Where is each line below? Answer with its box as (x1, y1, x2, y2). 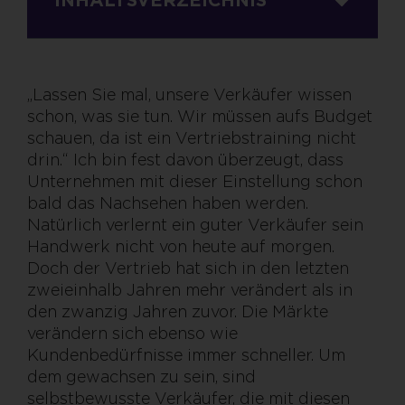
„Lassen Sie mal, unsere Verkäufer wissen (27, 84, 352, 104)
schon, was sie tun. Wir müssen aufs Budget (27, 106, 372, 126)
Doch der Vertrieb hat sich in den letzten (27, 258, 349, 278)
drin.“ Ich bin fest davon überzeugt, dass (27, 149, 344, 169)
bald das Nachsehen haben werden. (27, 193, 308, 212)
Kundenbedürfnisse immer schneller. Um (27, 344, 345, 364)
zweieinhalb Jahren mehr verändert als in (27, 279, 353, 299)
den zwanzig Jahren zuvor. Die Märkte (27, 301, 328, 321)
